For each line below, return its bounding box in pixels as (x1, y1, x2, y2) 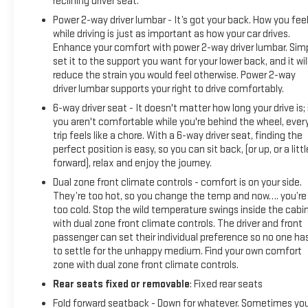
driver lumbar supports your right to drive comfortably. (52, 82, 284, 96)
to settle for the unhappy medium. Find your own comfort (52, 245, 302, 258)
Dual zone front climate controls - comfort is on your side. (52, 176, 302, 190)
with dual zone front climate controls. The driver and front (52, 217, 302, 231)
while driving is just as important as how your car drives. (52, 27, 290, 41)
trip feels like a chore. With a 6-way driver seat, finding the (52, 129, 302, 143)
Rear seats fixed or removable (52, 278, 190, 291)
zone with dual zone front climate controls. (52, 258, 239, 272)
